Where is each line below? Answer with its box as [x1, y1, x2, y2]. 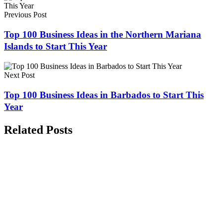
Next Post [4, 70, 35, 79]
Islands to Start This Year [4, 41, 107, 52]
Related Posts [4, 123, 72, 137]
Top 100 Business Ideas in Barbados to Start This [4, 89, 204, 100]
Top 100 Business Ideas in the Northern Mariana [4, 29, 201, 40]
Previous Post [4, 10, 47, 19]
